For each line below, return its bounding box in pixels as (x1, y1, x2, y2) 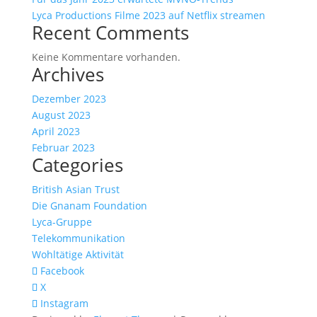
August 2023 (31, 108, 91, 122)
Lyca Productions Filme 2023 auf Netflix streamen (31, 8, 265, 22)
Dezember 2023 (31, 91, 106, 105)
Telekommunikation (31, 231, 125, 245)
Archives (31, 61, 104, 87)
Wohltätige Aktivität (31, 247, 124, 261)
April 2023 (31, 124, 80, 138)
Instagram (40, 296, 88, 310)
